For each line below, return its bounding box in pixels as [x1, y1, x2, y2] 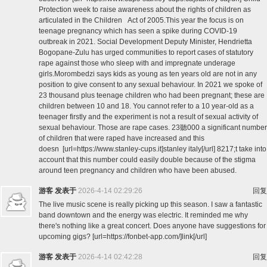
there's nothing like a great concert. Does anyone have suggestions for [39, 222, 266, 230]
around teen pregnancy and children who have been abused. [39, 166, 237, 175]
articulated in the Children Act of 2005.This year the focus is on [39, 16, 244, 24]
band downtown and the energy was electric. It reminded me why [39, 211, 248, 219]
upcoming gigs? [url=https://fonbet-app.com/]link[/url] [39, 232, 207, 241]
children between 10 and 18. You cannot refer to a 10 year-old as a [39, 102, 254, 110]
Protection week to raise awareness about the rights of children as [39, 5, 251, 14]
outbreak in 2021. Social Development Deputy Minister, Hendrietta [39, 38, 252, 46]
